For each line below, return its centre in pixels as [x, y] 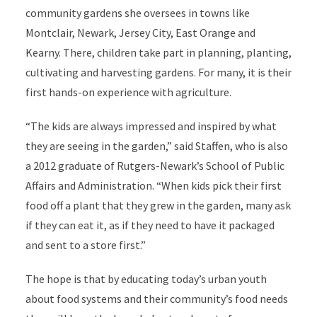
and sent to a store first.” [85, 245]
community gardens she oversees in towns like [137, 13]
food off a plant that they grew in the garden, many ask [158, 205]
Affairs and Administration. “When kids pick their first [153, 185]
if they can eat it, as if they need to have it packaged [150, 225]
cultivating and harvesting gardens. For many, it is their [158, 72]
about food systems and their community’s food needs [156, 299]
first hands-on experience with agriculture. [128, 92]
